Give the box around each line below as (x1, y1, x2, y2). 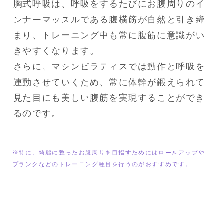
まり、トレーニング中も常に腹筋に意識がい (13, 30, 205, 40)
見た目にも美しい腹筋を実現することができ (13, 92, 205, 103)
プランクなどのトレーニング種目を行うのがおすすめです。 (12, 160, 192, 168)
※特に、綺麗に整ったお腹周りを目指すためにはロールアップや (12, 149, 205, 156)
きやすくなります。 (13, 45, 100, 56)
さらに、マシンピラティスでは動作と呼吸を (13, 61, 205, 71)
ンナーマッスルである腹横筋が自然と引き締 (13, 14, 205, 24)
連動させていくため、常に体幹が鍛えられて (13, 77, 205, 87)
